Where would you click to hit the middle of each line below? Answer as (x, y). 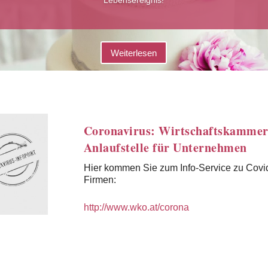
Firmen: (100, 179)
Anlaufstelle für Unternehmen (165, 147)
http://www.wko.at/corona (136, 207)
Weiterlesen (134, 53)
